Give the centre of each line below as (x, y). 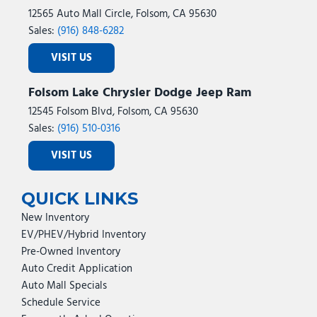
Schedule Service (61, 303)
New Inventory (55, 218)
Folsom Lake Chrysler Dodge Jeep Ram (140, 93)
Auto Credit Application (77, 269)
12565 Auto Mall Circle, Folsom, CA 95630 (122, 14)
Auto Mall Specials (64, 286)
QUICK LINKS (80, 198)
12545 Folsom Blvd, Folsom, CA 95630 (113, 112)
